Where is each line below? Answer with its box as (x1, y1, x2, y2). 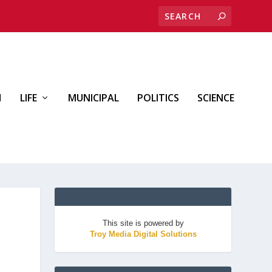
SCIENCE (197, 91, 234, 104)
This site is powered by (102, 219, 184, 228)
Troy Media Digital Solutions (89, 229, 197, 239)
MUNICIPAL (68, 91, 119, 104)
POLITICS (137, 91, 179, 104)
